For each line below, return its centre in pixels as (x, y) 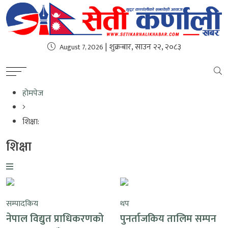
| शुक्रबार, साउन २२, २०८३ (142, 47)
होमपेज (33, 93)
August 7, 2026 (81, 47)
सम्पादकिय (22, 204)
